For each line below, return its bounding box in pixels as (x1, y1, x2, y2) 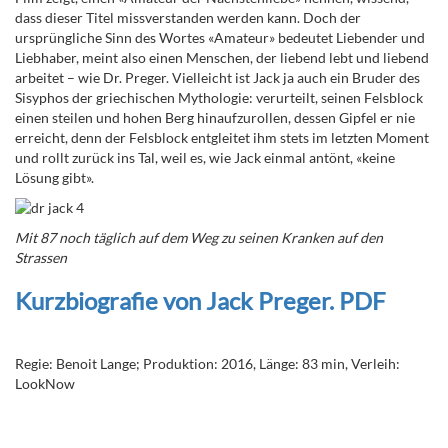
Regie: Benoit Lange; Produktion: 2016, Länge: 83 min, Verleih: (15, 355, 400, 373)
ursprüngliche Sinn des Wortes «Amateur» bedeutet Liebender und (15, 29, 425, 47)
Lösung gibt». (15, 169, 94, 187)
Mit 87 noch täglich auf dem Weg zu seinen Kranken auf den (15, 229, 383, 247)
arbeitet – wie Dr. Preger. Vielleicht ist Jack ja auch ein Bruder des (15, 69, 420, 87)
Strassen (15, 249, 67, 267)
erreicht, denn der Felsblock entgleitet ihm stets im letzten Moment (15, 129, 429, 147)
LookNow (15, 375, 75, 393)
